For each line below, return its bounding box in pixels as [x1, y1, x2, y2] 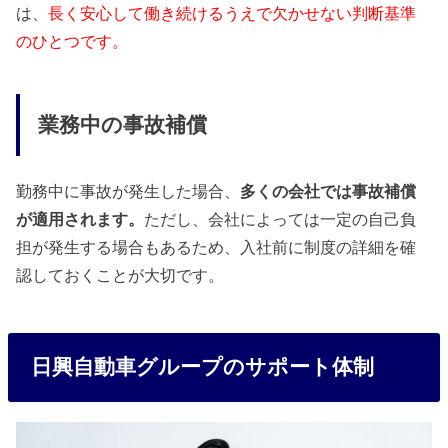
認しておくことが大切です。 [16, 266, 225, 285]
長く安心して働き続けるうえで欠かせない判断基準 [48, 4, 417, 23]
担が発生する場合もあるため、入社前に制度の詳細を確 [16, 238, 417, 257]
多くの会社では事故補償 [240, 182, 417, 201]
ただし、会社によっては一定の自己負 [144, 210, 417, 229]
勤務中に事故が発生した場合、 [16, 182, 241, 201]
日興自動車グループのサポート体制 [30, 355, 374, 379]
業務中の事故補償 [37, 113, 207, 137]
